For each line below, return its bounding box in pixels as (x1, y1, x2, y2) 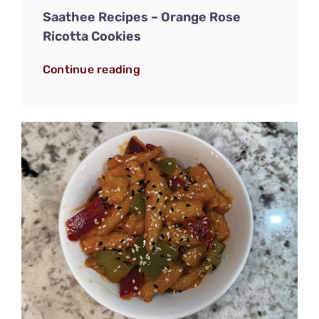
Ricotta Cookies (42, 28, 141, 44)
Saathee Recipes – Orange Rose (42, 9, 241, 25)
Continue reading (42, 62, 140, 76)
